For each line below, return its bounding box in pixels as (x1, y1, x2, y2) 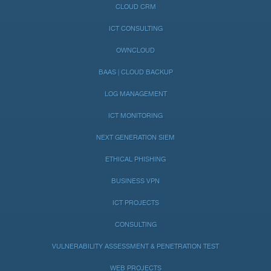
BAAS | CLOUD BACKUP (98, 68, 173, 77)
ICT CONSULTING (108, 25, 163, 33)
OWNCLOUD (116, 47, 155, 55)
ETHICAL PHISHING (105, 155, 166, 164)
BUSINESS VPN (111, 177, 160, 186)
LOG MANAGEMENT (104, 90, 167, 99)
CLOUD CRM (115, 3, 156, 11)
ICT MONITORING (108, 112, 163, 120)
